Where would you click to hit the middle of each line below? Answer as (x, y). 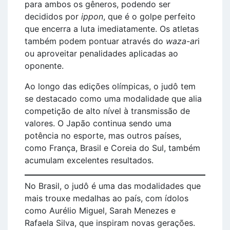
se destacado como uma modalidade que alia (113, 98)
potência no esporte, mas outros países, (103, 135)
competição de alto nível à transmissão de (107, 111)
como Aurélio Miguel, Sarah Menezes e (100, 210)
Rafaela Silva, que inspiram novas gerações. (110, 223)
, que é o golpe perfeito (149, 16)
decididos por (53, 16)
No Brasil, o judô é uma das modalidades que (113, 186)
